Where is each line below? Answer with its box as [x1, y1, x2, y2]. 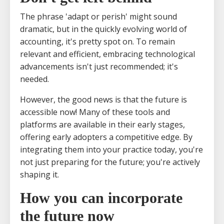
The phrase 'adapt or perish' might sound [20, 10, 177, 22]
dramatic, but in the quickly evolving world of [20, 23, 187, 34]
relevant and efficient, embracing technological [20, 48, 195, 59]
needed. [20, 73, 49, 84]
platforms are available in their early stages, [20, 118, 185, 130]
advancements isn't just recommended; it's [20, 60, 178, 72]
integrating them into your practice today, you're [20, 143, 203, 155]
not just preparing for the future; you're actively [20, 156, 200, 167]
